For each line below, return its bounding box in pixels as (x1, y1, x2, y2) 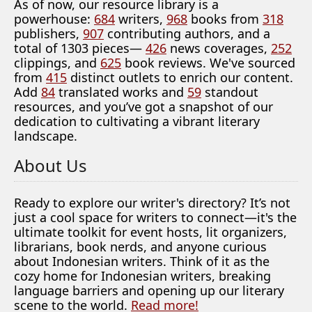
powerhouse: (14, 10, 94, 27)
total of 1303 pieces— (14, 40, 146, 56)
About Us (14, 154, 87, 177)
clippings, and (14, 54, 100, 71)
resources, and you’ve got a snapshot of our (14, 98, 273, 115)
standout (201, 84, 258, 100)
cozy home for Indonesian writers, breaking (14, 267, 271, 284)
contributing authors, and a (104, 25, 270, 42)
